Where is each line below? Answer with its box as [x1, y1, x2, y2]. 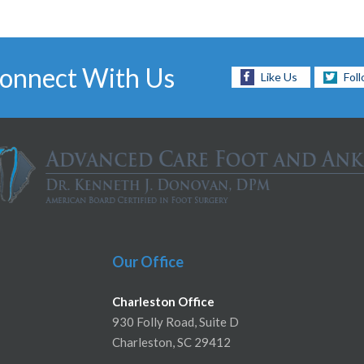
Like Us [260, 70, 297, 84]
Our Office [111, 252, 184, 271]
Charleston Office [111, 293, 214, 309]
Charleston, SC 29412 [111, 334, 231, 349]
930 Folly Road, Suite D [111, 314, 239, 329]
